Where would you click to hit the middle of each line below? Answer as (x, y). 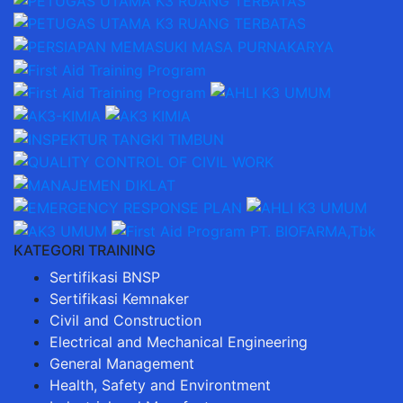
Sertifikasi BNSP (105, 278)
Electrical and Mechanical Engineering (179, 342)
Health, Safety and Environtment (160, 385)
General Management (122, 364)
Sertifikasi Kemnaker (119, 299)
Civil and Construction (125, 321)
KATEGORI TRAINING (85, 251)
